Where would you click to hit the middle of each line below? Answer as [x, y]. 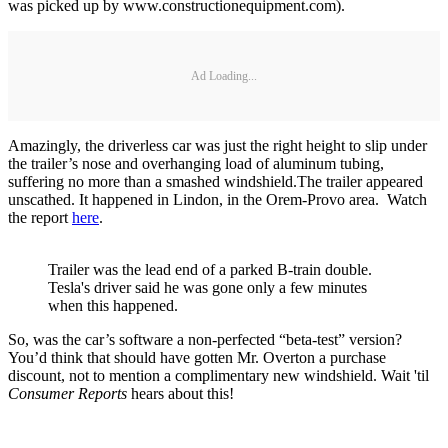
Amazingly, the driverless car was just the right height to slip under [217, 146]
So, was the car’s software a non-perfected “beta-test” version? [205, 340]
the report [40, 218]
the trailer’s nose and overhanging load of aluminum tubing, [196, 164]
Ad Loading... [224, 75]
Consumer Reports [67, 394]
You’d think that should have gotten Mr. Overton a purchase [197, 358]
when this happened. [113, 306]
